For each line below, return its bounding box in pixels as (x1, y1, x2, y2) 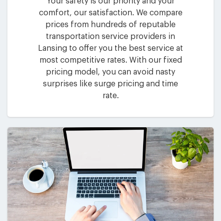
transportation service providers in (46, 32, 175, 40)
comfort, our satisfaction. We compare (38, 8, 183, 17)
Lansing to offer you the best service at (38, 44, 183, 52)
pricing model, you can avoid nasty (46, 68, 175, 76)
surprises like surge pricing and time (43, 79, 178, 88)
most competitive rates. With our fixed (39, 56, 182, 64)
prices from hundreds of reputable (45, 20, 176, 29)
